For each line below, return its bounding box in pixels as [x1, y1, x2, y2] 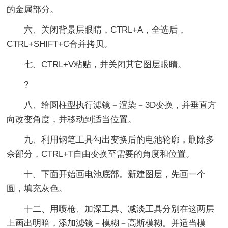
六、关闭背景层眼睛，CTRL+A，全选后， [7, 24, 187, 35]
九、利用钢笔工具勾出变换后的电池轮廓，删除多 [7, 134, 215, 145]
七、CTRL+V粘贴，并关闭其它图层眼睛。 [7, 59, 187, 69]
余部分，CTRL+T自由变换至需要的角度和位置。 [7, 149, 195, 159]
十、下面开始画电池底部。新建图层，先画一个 [7, 169, 206, 179]
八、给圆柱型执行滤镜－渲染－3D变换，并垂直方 [7, 100, 217, 110]
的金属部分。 [7, 4, 59, 14]
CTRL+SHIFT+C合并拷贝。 [7, 39, 113, 49]
